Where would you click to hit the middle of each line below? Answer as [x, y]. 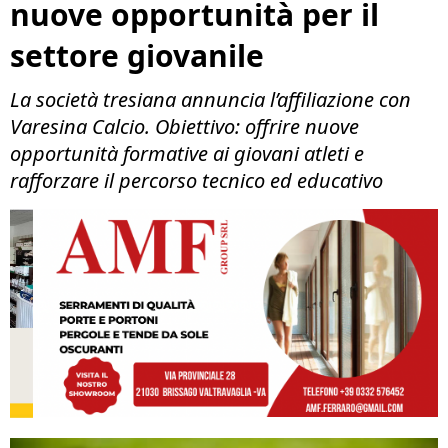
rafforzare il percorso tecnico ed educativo [196, 180]
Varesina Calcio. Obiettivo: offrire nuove [184, 126]
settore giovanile [137, 55]
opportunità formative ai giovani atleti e [187, 153]
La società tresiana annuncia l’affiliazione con [210, 99]
